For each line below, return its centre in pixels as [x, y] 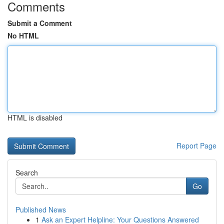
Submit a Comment [40, 23]
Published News [41, 209]
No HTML [23, 35]
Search [27, 172]
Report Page [196, 145]
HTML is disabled [35, 117]
